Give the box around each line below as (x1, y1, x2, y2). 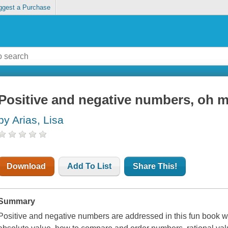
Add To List (67, 162, 112, 171)
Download (7, 162, 46, 171)
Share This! (133, 162, 178, 171)
